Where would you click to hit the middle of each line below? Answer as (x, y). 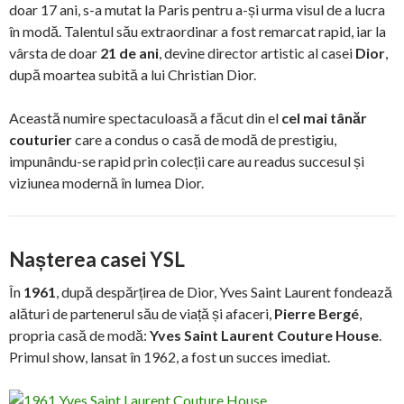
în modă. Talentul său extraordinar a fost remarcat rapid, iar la (197, 31)
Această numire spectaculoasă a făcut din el (145, 117)
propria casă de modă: (79, 335)
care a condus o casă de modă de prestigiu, (204, 139)
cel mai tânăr (324, 117)
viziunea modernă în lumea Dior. (106, 182)
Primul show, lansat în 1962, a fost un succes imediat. (170, 356)
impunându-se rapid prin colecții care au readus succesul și (187, 161)
